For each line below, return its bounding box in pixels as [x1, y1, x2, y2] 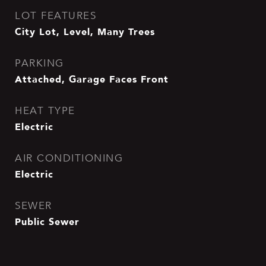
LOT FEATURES [15, 9, 96, 22]
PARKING [15, 57, 64, 69]
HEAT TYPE [15, 104, 75, 117]
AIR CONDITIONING [15, 152, 123, 164]
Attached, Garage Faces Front [15, 71, 169, 87]
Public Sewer [15, 214, 80, 229]
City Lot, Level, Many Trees [15, 24, 155, 39]
